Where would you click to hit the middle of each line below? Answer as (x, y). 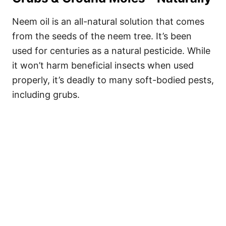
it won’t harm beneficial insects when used (103, 65)
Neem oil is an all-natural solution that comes (108, 21)
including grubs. (46, 95)
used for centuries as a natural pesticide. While (111, 51)
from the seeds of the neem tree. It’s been (102, 36)
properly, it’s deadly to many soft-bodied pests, (113, 80)
